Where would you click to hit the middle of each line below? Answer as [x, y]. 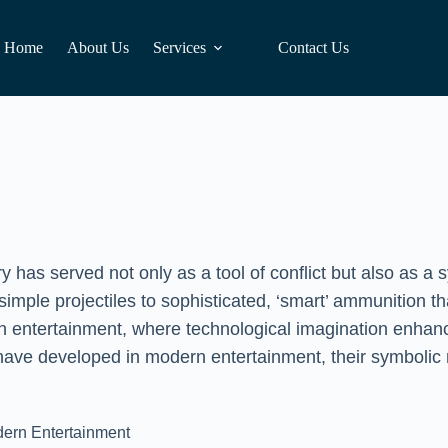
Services [180, 47]
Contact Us [314, 47]
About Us [98, 47]
